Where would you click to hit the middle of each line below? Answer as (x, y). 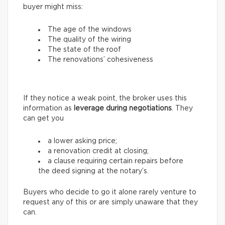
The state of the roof (84, 49)
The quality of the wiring (89, 39)
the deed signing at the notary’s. (93, 171)
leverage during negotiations (123, 108)
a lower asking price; (82, 141)
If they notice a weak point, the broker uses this (105, 98)
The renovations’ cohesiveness (100, 60)
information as (48, 108)
